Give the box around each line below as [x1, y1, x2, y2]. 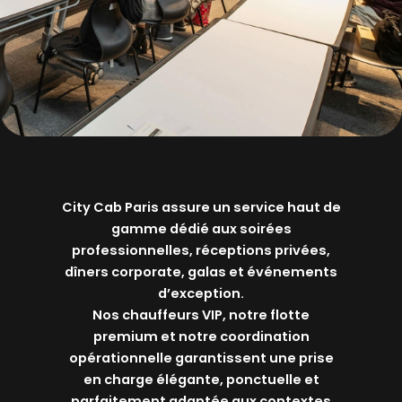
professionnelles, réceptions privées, [72, 241, 330, 260]
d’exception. [158, 284, 244, 303]
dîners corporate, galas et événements [65, 263, 337, 282]
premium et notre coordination [92, 328, 310, 346]
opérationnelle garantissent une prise [68, 349, 334, 368]
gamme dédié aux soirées [110, 220, 292, 239]
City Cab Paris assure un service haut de [61, 198, 341, 217]
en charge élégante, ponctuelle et [83, 371, 319, 389]
